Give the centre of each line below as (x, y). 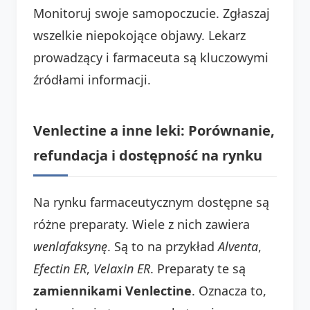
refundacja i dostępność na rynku (148, 155)
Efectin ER (60, 268)
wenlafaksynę (70, 246)
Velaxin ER (122, 268)
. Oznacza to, (229, 290)
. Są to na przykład (163, 246)
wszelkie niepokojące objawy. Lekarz (139, 35)
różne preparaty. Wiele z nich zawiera (142, 224)
